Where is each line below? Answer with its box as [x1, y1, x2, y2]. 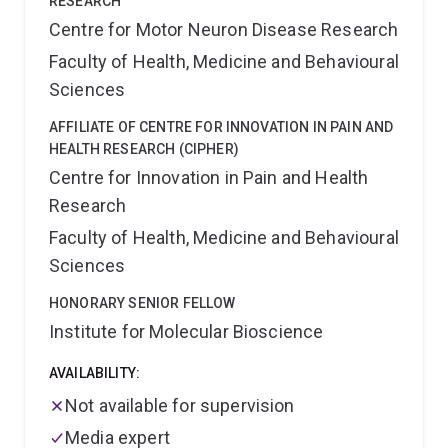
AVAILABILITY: [49, 365, 141, 381]
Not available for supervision [65, 395, 295, 416]
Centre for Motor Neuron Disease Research [49, 19, 399, 40]
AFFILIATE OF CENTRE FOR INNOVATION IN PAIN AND [49, 119, 394, 135]
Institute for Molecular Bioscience [49, 321, 324, 342]
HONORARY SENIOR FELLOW [49, 295, 236, 311]
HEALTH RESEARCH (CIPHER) [49, 141, 239, 157]
